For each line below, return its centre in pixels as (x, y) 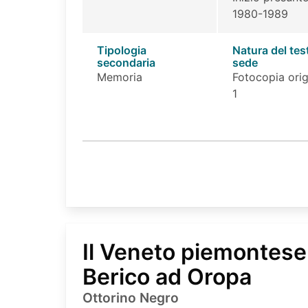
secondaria (126, 63)
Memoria (119, 77)
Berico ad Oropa (167, 277)
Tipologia (121, 51)
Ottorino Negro (131, 298)
